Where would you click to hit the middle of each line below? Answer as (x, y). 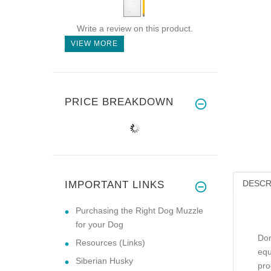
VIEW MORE (94, 43)
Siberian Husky (104, 260)
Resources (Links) (110, 242)
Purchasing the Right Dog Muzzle (139, 210)
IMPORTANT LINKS (115, 184)
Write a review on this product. (135, 28)
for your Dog (100, 224)
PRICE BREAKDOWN (119, 102)
